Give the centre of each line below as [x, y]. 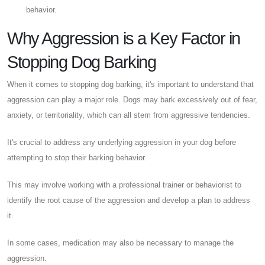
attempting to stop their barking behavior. [77, 157]
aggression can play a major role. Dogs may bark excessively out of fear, [132, 99]
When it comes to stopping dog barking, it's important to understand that [130, 84]
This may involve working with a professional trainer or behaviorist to [124, 185]
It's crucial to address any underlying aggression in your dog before [122, 142]
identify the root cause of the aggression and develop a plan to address [129, 200]
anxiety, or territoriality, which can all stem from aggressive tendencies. [129, 115]
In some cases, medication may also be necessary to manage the [120, 243]
